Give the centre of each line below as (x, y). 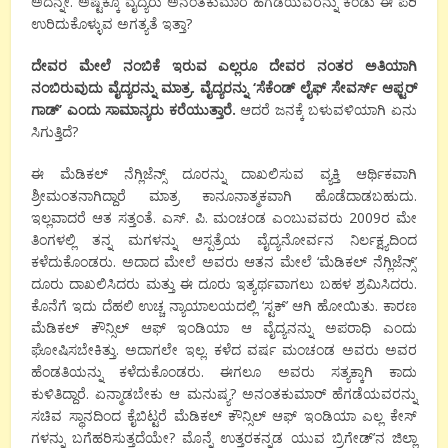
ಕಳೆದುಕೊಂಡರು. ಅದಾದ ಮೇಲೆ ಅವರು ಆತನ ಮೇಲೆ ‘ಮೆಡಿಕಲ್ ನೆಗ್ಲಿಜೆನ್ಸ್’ (224, 262)
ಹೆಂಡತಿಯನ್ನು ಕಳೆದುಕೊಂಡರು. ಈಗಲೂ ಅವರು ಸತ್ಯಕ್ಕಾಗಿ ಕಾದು (224, 372)
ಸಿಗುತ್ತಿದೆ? (55, 132)
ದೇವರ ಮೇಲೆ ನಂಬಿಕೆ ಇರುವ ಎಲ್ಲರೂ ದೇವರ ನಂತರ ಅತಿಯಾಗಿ (224, 66)
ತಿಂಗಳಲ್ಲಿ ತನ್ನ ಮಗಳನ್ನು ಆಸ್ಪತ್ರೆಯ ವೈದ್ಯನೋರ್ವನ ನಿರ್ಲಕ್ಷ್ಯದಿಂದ (224, 240)
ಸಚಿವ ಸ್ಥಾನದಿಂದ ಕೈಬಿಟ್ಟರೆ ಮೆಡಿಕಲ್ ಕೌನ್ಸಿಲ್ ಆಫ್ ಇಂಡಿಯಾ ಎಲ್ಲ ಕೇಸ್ (224, 416)
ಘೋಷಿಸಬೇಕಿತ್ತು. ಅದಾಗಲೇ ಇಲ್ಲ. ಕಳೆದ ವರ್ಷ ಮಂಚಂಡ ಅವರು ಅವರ (224, 350)
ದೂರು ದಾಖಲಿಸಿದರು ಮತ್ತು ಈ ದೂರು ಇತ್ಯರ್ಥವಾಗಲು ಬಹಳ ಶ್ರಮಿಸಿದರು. (224, 284)
